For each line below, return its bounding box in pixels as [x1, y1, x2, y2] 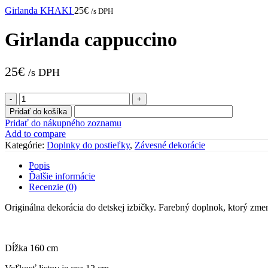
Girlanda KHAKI [5, 5, 74, 16]
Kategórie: [5, 140, 44, 151]
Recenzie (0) [29, 182, 77, 193]
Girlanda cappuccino [5, 29, 177, 51]
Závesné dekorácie [135, 140, 205, 151]
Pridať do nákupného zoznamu [5, 118, 121, 129]
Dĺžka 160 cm [5, 243, 58, 254]
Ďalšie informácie [29, 171, 95, 182]
